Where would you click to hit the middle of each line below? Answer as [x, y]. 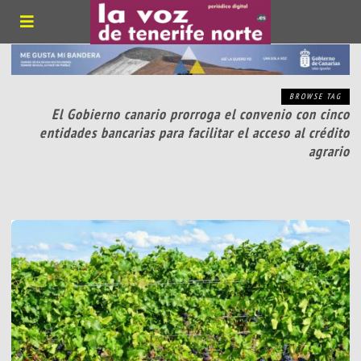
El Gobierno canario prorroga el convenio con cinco [200, 114]
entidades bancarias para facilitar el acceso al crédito [194, 133]
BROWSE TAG [315, 97]
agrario [329, 151]
